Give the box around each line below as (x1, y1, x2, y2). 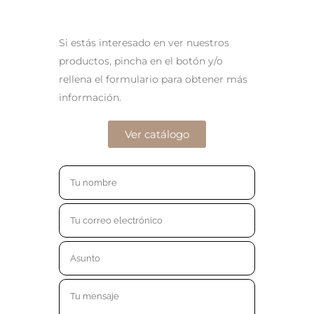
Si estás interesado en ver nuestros (59, 36, 229, 49)
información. (59, 91, 121, 104)
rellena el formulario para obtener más (59, 73, 247, 86)
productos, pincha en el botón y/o (59, 55, 223, 67)
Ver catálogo (125, 128, 189, 141)
